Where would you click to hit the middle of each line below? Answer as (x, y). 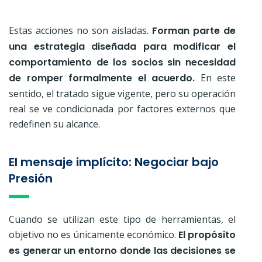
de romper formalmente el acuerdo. (105, 78)
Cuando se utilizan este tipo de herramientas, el (122, 219)
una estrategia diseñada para (88, 46)
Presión (31, 178)
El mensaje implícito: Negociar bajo (114, 162)
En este (218, 77)
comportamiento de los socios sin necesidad (122, 62)
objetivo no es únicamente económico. (94, 234)
